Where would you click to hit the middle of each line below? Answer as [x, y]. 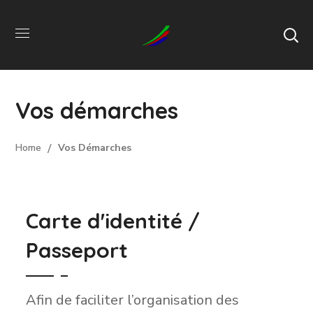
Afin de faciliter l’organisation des [133, 300]
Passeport [77, 250]
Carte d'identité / [113, 221]
